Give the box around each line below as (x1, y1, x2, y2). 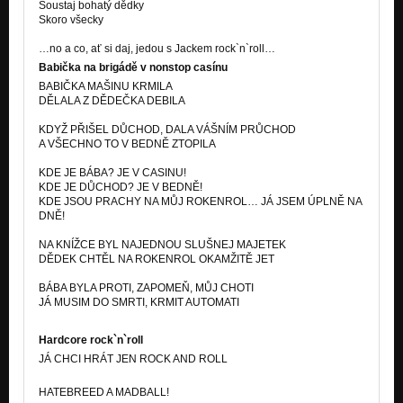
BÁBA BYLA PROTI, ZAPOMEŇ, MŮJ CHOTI (39, 281, 254, 294)
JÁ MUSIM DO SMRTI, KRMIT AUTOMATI (39, 295, 239, 309)
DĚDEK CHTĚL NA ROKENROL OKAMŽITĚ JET (39, 252, 274, 265)
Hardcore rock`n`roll (39, 333, 143, 346)
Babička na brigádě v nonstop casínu (39, 60, 228, 74)
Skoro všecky (39, 13, 103, 26)
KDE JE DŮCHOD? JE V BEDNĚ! (39, 180, 202, 193)
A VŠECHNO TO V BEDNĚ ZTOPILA (39, 137, 216, 150)
